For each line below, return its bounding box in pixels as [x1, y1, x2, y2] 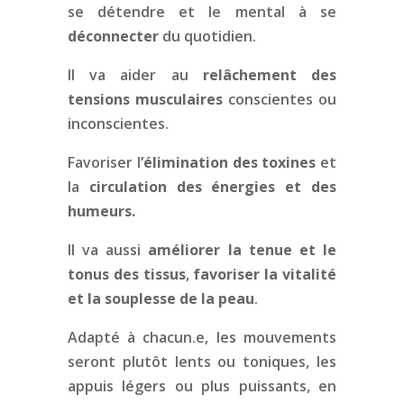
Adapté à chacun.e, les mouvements [67, 327, 337, 347]
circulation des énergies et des [88, 177, 337, 197]
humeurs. [67, 201, 135, 221]
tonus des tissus [67, 264, 186, 284]
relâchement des [202, 65, 337, 85]
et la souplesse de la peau [67, 289, 254, 308]
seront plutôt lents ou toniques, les [67, 352, 337, 372]
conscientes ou [222, 89, 337, 109]
